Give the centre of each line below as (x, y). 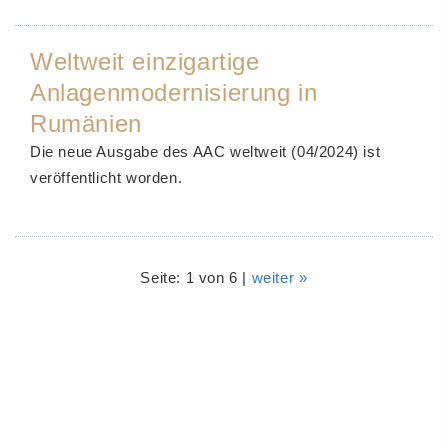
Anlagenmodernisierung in (174, 92)
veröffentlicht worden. (106, 177)
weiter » (279, 277)
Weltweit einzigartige (145, 61)
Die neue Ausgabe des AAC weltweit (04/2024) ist (205, 151)
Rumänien (86, 123)
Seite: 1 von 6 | (196, 277)
